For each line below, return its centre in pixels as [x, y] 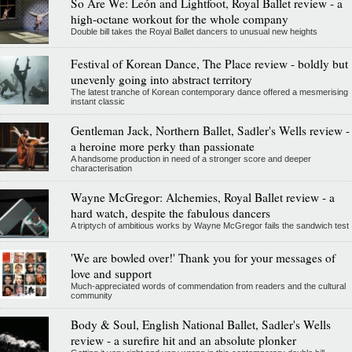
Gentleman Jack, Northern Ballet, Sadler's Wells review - [210, 130]
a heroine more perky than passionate [162, 146]
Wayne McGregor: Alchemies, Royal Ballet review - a [202, 197]
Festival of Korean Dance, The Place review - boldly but [209, 63]
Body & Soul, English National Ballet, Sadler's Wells [200, 324]
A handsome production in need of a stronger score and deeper [191, 158]
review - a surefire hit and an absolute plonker [183, 340]
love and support [111, 273]
